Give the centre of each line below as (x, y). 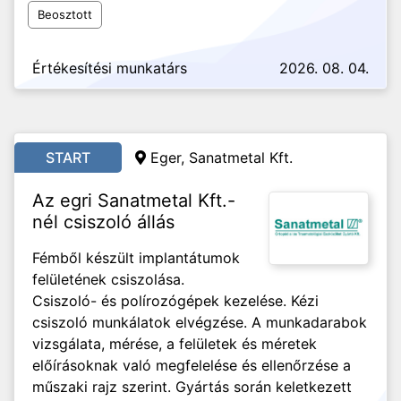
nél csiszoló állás (103, 222)
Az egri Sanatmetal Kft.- (134, 200)
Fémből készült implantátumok (136, 258)
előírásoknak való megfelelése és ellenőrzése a (192, 365)
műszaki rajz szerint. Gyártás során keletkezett (192, 387)
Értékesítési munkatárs (110, 68)
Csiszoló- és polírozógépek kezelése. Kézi (175, 301)
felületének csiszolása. (108, 279)
